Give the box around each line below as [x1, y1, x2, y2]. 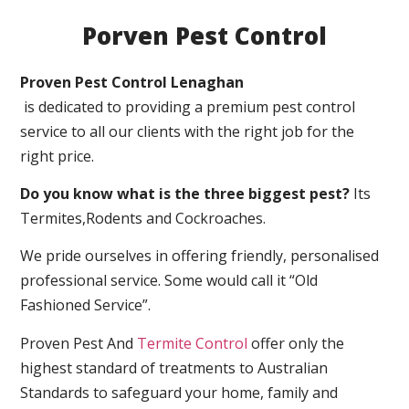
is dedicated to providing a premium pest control [20, 96, 356, 117]
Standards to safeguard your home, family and [20, 382, 339, 403]
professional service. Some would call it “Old [20, 270, 319, 291]
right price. [20, 145, 95, 166]
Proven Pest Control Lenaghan [20, 71, 245, 92]
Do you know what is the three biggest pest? [20, 183, 351, 204]
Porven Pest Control [82, 18, 327, 52]
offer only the [247, 332, 345, 353]
